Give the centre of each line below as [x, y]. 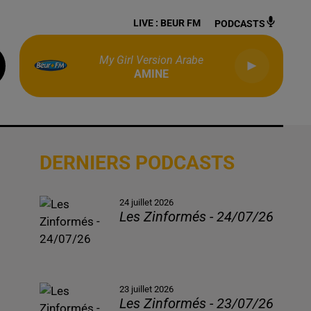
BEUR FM [180, 23]
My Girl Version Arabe [151, 60]
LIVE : [147, 23]
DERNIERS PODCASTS [137, 163]
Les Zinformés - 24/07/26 [197, 217]
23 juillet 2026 [147, 289]
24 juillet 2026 [147, 202]
